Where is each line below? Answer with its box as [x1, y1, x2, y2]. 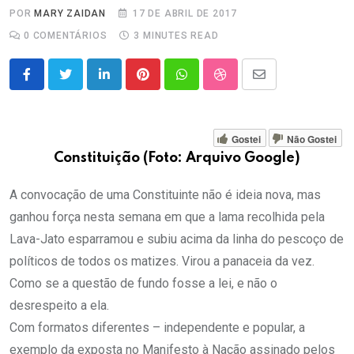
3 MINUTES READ [134, 30, 219, 42]
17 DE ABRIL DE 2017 [133, 8, 238, 20]
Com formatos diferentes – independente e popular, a [9, 320, 305, 336]
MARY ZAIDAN [34, 8, 107, 20]
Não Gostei [287, 131, 337, 146]
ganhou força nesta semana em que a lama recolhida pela [9, 209, 325, 225]
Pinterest [141, 76, 194, 92]
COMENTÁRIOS [29, 30, 107, 42]
